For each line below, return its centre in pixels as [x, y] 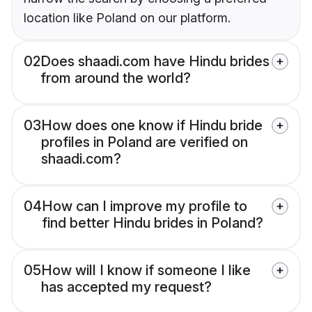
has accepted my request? [126, 287]
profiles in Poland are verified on [145, 142]
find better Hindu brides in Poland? [153, 223]
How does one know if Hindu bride [152, 126]
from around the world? [116, 78]
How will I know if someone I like [146, 271]
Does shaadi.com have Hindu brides [155, 62]
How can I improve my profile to [145, 206]
